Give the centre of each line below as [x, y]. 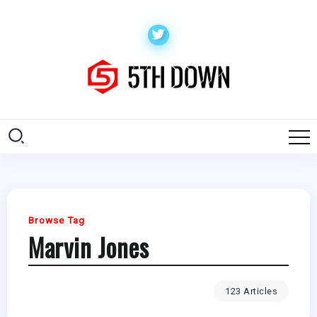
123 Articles [251, 292]
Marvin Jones [88, 247]
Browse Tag [57, 220]
